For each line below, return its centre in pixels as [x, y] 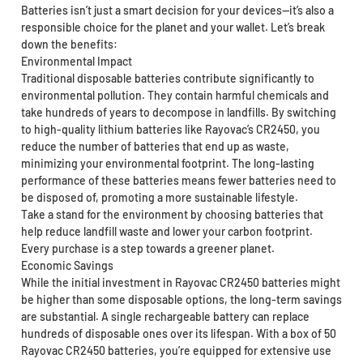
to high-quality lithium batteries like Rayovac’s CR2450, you [170, 130]
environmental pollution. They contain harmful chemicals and [175, 96]
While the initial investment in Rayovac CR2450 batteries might [180, 283]
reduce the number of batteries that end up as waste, [155, 147]
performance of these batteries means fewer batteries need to [178, 181]
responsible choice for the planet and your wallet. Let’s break [173, 28]
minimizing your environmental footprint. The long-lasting [167, 164]
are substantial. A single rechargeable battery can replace [165, 317]
